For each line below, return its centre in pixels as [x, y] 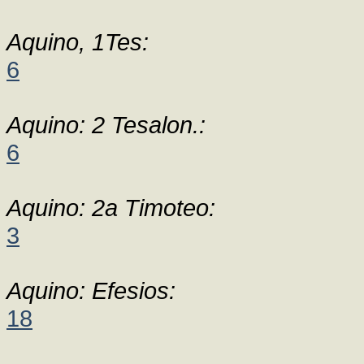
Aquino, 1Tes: [78, 42]
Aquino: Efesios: [91, 290]
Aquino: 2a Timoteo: [111, 208]
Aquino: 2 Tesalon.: [106, 125]
